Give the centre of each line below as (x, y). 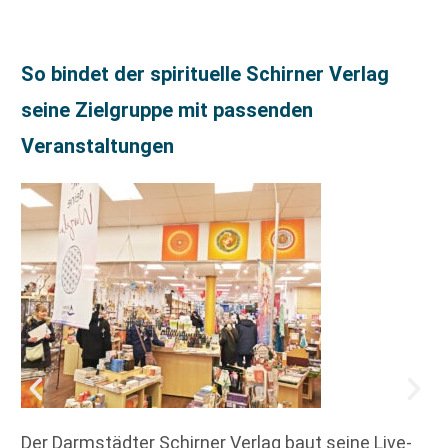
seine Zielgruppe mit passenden (167, 110)
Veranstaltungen (97, 146)
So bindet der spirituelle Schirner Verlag (205, 74)
